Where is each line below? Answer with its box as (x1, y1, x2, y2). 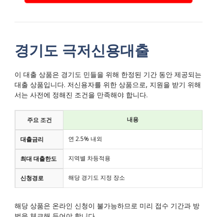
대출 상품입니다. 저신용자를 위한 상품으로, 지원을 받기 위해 (15, 80, 201, 90)
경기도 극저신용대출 (15, 40, 149, 61)
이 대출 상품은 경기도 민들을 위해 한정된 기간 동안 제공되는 (15, 70, 201, 79)
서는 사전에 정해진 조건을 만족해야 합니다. (15, 90, 148, 100)
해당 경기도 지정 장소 (68, 173, 125, 182)
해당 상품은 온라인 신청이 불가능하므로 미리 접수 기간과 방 (15, 201, 200, 210)
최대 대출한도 (20, 155, 57, 163)
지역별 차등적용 (68, 154, 110, 163)
